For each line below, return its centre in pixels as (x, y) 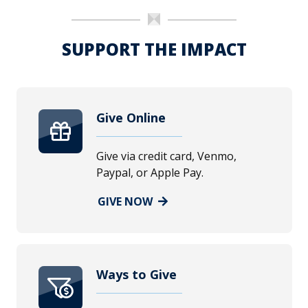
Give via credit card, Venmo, (166, 156)
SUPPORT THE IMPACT (154, 49)
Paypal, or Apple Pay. (150, 173)
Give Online (131, 118)
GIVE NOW (125, 201)
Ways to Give (136, 274)
